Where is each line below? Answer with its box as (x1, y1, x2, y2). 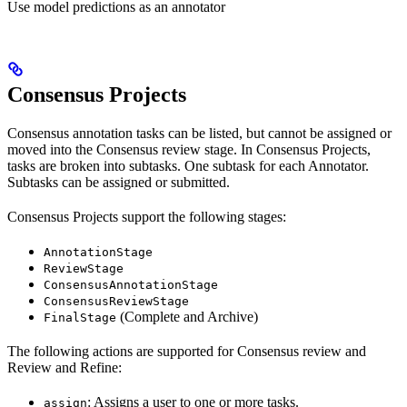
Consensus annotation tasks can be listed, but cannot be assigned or (7, 124, 392, 141)
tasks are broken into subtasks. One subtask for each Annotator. (7, 157, 369, 174)
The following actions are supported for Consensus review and (7, 342, 366, 359)
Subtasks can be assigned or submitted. (7, 174, 230, 190)
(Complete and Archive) (116, 308, 258, 324)
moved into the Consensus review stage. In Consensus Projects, (7, 141, 371, 157)
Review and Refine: (7, 359, 122, 375)
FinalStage (44, 310, 116, 324)
